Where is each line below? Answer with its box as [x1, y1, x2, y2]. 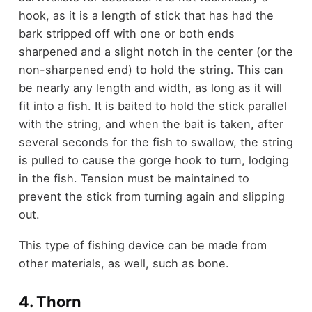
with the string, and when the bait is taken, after [18, 116, 283, 131]
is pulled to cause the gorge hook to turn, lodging [18, 153, 289, 167]
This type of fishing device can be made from [18, 238, 267, 253]
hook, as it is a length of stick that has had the [18, 8, 274, 22]
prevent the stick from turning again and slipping [18, 189, 285, 203]
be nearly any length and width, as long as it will [18, 80, 282, 95]
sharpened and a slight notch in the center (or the [18, 44, 293, 58]
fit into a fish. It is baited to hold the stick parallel [18, 98, 287, 113]
